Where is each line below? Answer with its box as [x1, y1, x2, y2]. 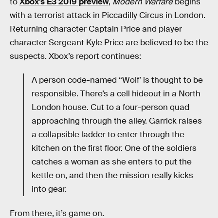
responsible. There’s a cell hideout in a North [32, 89, 200, 99]
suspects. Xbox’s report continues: [10, 51, 141, 61]
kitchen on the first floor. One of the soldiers [32, 143, 197, 154]
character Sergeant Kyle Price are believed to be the [10, 37, 208, 48]
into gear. [32, 184, 67, 195]
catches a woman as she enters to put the [32, 157, 192, 167]
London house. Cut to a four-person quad [32, 102, 189, 113]
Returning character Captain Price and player [10, 23, 182, 34]
